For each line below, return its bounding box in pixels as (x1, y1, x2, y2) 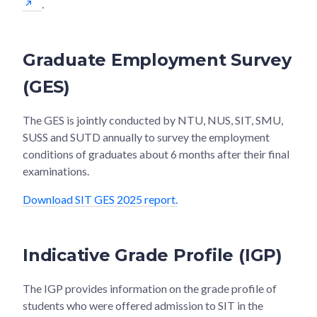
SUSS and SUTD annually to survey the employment (23, 129, 270, 144)
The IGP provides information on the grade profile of (23, 281, 277, 295)
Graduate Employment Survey (23, 49, 292, 70)
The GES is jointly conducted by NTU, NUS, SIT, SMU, (23, 113, 283, 127)
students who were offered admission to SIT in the (23, 298, 263, 312)
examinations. (23, 163, 89, 178)
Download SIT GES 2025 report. (23, 192, 178, 206)
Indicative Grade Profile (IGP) (23, 244, 282, 265)
